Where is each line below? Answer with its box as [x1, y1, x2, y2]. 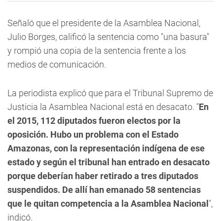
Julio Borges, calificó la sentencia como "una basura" [7, 32, 209, 42]
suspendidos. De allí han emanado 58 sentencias [7, 184, 201, 195]
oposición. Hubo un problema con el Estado [7, 129, 179, 140]
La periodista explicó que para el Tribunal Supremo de [7, 88, 213, 98]
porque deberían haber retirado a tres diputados [7, 171, 198, 181]
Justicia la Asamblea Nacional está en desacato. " [7, 102, 199, 112]
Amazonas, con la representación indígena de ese [7, 143, 205, 153]
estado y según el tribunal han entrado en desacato [7, 157, 210, 167]
